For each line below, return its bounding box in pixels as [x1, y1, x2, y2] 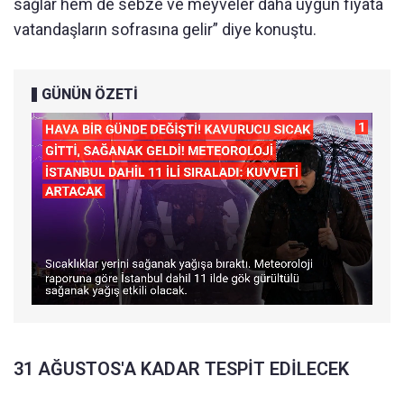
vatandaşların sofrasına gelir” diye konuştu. [14, 20, 317, 40]
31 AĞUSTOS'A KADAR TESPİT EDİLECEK [14, 357, 349, 380]
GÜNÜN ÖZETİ [41, 86, 138, 104]
